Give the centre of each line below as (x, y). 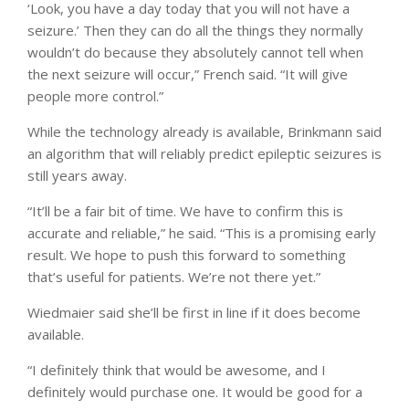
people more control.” (95, 95)
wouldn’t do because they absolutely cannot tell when (195, 52)
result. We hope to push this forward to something (187, 254)
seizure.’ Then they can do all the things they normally (195, 30)
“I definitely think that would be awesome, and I (177, 369)
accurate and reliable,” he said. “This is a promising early (202, 232)
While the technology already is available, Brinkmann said (204, 131)
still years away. (77, 175)
